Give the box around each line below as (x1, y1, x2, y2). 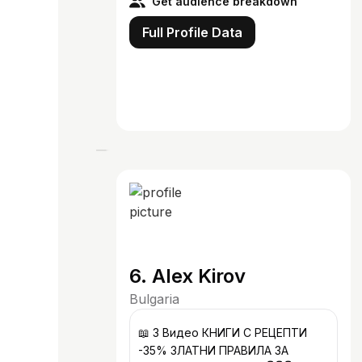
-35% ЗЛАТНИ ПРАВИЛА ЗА (138, 343, 288, 357)
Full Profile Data (142, 24, 242, 40)
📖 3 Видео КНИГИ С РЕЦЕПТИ (138, 326, 307, 339)
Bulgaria (129, 291, 179, 307)
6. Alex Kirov (129, 264, 246, 288)
